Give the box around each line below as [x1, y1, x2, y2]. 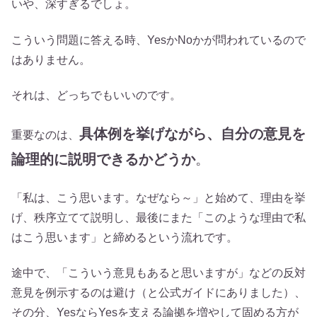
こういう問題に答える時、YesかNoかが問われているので [11, 33, 306, 46]
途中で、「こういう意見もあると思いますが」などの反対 [11, 267, 306, 279]
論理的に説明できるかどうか [11, 151, 195, 168]
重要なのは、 [11, 129, 79, 142]
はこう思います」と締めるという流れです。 [11, 231, 238, 243]
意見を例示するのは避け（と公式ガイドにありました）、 [11, 287, 306, 299]
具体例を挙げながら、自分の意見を [79, 126, 306, 142]
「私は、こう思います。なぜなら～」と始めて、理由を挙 [11, 191, 306, 204]
